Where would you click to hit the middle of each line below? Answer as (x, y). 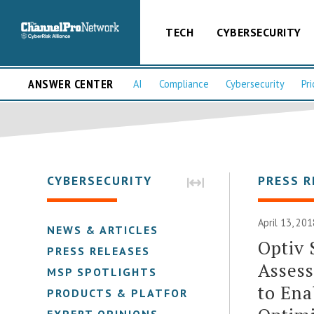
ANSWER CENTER (71, 84)
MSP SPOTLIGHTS (102, 272)
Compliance (184, 84)
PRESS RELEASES (99, 251)
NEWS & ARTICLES (103, 230)
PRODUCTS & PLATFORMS (127, 293)
